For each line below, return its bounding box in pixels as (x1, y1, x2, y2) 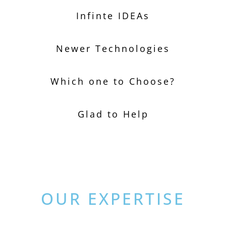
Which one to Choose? (50, 75, 176, 87)
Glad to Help (77, 108, 149, 120)
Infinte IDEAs (76, 10, 150, 22)
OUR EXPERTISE (41, 188, 185, 209)
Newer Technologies (56, 42, 170, 54)
